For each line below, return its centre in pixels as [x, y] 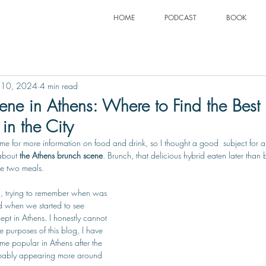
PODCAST [180, 18]
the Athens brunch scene [61, 155]
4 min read [59, 85]
